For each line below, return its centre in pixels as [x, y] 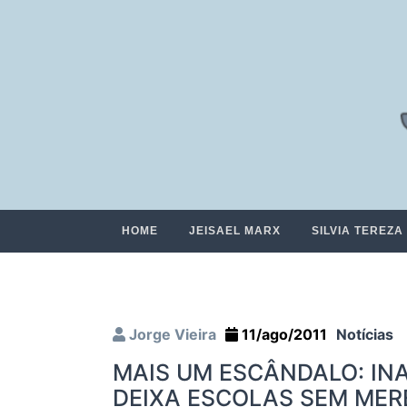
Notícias [365, 335]
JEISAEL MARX [235, 231]
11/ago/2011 [283, 335]
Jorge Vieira [171, 335]
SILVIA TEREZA [357, 231]
